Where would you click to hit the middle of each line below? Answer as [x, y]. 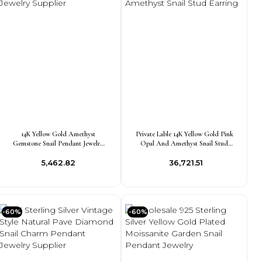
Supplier [58, 153]
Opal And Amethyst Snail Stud [185, 143]
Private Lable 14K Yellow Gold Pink [184, 134]
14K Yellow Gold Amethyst [58, 134]
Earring [184, 153]
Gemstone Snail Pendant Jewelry [58, 143]
